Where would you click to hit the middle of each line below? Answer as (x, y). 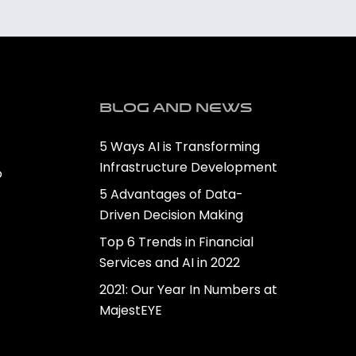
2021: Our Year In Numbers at (189, 290)
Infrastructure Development (189, 167)
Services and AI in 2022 (170, 263)
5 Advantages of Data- (172, 194)
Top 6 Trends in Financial (177, 242)
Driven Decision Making (172, 215)
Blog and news (176, 109)
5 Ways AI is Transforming (180, 147)
